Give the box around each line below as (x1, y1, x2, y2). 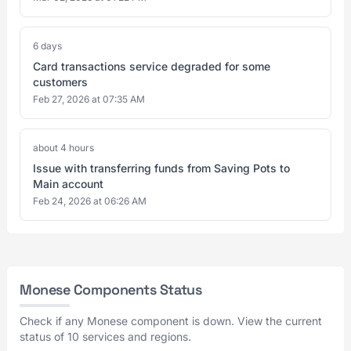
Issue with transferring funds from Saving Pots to (33, 161, 290, 175)
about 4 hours (33, 142, 94, 154)
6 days (33, 40, 62, 52)
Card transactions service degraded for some (33, 60, 270, 73)
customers (33, 75, 88, 89)
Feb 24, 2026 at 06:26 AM (33, 195, 147, 207)
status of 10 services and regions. (20, 330, 191, 343)
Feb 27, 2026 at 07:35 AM (33, 93, 145, 105)
